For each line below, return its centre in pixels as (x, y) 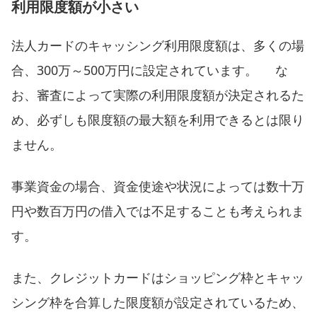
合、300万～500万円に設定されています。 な (150, 70)
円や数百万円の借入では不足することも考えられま (158, 211)
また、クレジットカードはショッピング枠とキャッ (158, 277)
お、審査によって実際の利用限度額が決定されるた (158, 94)
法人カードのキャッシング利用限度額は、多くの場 (158, 45)
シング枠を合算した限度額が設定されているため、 (158, 302)
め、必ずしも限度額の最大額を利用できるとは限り (158, 119)
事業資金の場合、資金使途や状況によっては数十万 (158, 186)
